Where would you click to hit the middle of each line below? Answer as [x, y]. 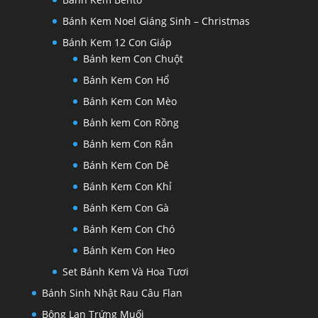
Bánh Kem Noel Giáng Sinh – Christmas [156, 21]
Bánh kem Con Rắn [128, 144]
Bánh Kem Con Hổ [126, 80]
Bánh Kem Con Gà [126, 208]
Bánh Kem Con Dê [126, 165]
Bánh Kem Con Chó [128, 229]
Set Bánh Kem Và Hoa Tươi [125, 272]
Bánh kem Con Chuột [133, 59]
